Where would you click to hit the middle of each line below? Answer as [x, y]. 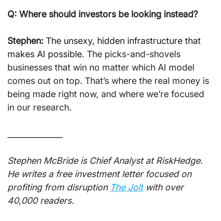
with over [165, 187]
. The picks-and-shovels [132, 54]
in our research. [39, 107]
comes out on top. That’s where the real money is [110, 80]
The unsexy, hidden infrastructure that [125, 40]
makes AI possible [45, 54]
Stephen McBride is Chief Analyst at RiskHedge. [106, 160]
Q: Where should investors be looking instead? [103, 14]
